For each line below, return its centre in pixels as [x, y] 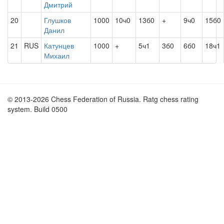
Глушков [57, 20]
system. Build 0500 [37, 109]
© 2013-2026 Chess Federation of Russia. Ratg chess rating [103, 99]
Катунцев [59, 45]
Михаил [57, 55]
